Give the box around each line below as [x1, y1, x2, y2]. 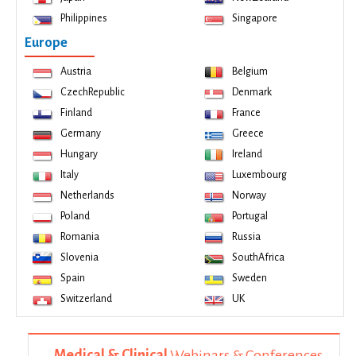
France [231, 107, 261, 118]
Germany [60, 128, 101, 139]
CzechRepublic [60, 87, 125, 98]
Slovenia [60, 252, 99, 263]
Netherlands [60, 190, 114, 201]
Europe [25, 36, 68, 50]
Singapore [231, 13, 277, 24]
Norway [231, 190, 266, 201]
